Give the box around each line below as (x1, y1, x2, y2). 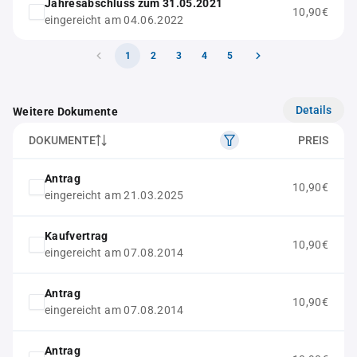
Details (296, 103, 331, 116)
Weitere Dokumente (13, 105, 118, 118)
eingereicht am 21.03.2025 (45, 189, 184, 202)
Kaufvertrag (45, 229, 108, 242)
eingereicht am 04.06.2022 (45, 14, 184, 26)
